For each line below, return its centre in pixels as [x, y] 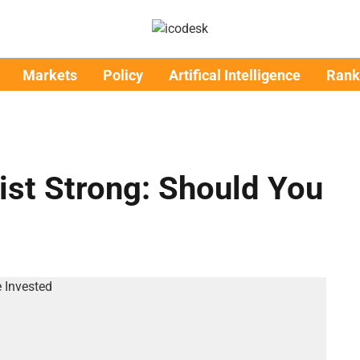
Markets [49, 75]
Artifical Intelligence [234, 75]
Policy [123, 75]
